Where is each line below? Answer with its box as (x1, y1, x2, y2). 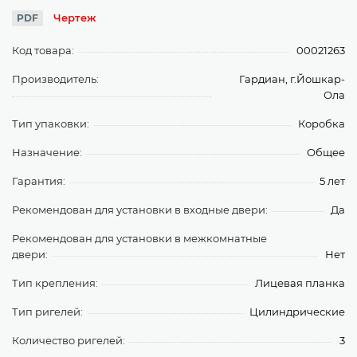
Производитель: (12, 73, 99, 85)
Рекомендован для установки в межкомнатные (12, 232, 267, 245)
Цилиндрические (249, 305, 345, 318)
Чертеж (53, 11, 96, 24)
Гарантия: (12, 175, 65, 187)
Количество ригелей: (12, 334, 125, 347)
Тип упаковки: (12, 117, 89, 130)
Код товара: (12, 44, 74, 57)
